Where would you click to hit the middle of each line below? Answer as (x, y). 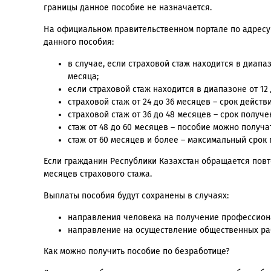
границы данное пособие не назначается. (128, 8)
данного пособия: (79, 42)
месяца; (83, 77)
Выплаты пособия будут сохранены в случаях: (136, 196)
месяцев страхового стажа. (98, 174)
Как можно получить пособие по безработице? (136, 252)
